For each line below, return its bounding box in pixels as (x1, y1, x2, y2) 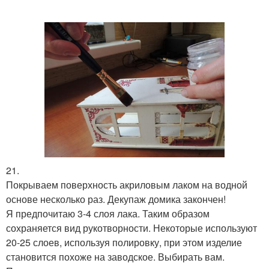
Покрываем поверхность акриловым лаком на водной (6, 177, 247, 192)
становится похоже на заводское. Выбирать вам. (6, 249, 225, 264)
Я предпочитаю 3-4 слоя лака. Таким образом (6, 206, 210, 220)
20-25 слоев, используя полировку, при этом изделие (6, 235, 242, 249)
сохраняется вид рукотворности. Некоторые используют (6, 220, 257, 235)
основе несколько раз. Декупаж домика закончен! (6, 192, 226, 206)
